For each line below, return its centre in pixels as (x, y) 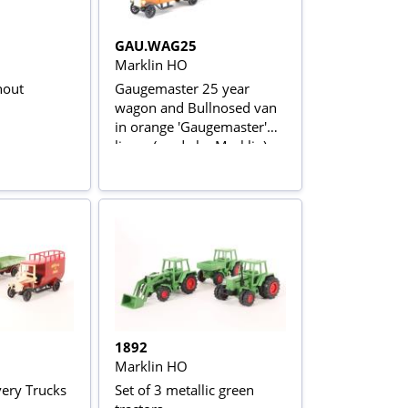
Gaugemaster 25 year (183, 88)
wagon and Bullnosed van (196, 107)
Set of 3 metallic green (185, 390)
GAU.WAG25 (156, 46)
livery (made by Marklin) (191, 146)
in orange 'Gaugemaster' (191, 127)
